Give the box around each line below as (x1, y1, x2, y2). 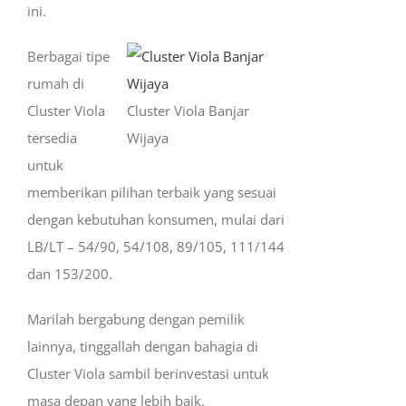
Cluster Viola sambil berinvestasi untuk (27, 364, 269, 382)
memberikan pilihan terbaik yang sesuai (27, 183, 276, 201)
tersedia (27, 129, 77, 147)
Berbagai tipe (27, 47, 110, 65)
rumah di (27, 74, 84, 92)
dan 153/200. (27, 265, 112, 283)
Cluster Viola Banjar (126, 101, 249, 120)
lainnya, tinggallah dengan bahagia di (27, 337, 258, 355)
